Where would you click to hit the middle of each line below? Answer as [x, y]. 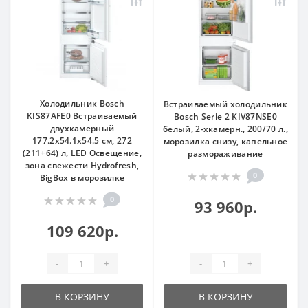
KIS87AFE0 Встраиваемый [82, 116]
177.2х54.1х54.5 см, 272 [82, 141]
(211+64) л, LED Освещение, [82, 153]
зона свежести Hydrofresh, [82, 166]
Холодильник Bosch [82, 104]
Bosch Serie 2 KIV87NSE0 [225, 117]
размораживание [225, 154]
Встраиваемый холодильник [225, 104]
